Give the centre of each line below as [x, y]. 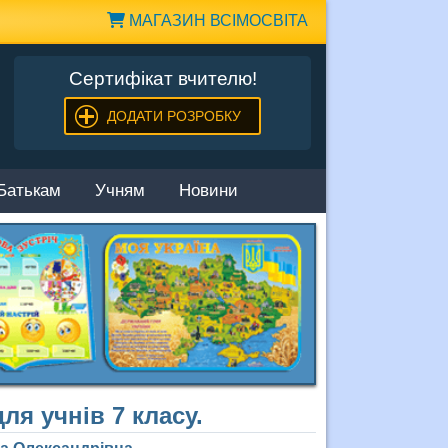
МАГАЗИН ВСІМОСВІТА [216, 20]
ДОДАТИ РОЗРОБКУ [173, 115]
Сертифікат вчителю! [162, 78]
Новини [208, 192]
